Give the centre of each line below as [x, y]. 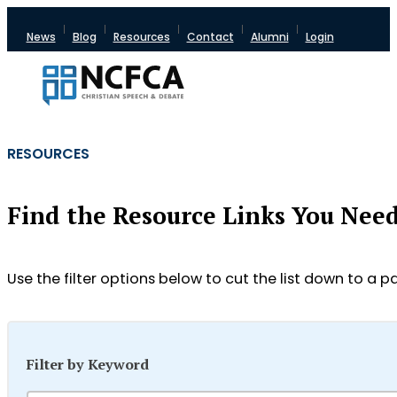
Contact [210, 37]
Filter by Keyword [88, 364]
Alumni [269, 37]
